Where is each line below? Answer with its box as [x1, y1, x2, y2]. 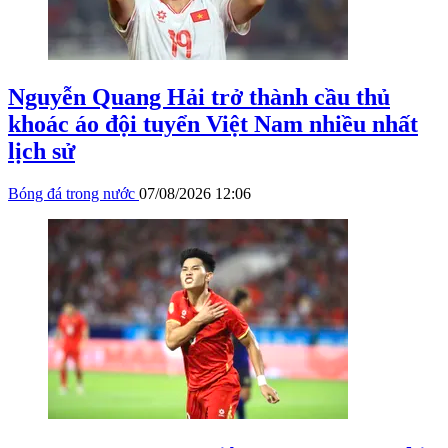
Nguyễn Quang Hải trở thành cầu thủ [8, 84, 390, 111]
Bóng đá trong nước [8, 185, 139, 203]
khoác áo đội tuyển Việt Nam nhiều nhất [8, 111, 418, 138]
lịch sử [8, 138, 75, 165]
